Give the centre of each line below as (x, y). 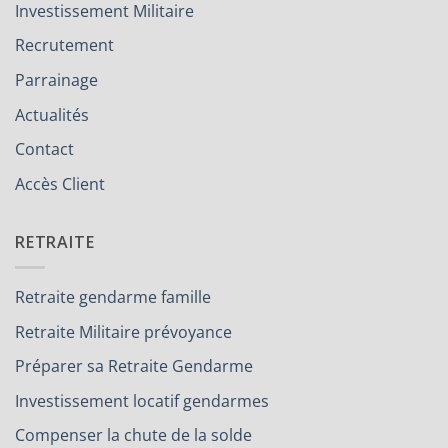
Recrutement (64, 45)
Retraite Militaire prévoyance (123, 331)
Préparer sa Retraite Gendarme (134, 366)
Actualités (52, 114)
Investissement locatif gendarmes (142, 400)
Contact (44, 149)
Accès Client (60, 183)
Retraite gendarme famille (113, 297)
